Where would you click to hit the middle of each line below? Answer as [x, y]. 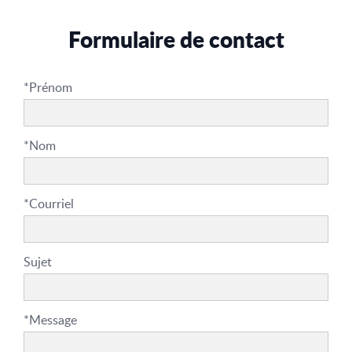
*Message [50, 319]
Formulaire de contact [176, 39]
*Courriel [49, 203]
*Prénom [48, 87]
